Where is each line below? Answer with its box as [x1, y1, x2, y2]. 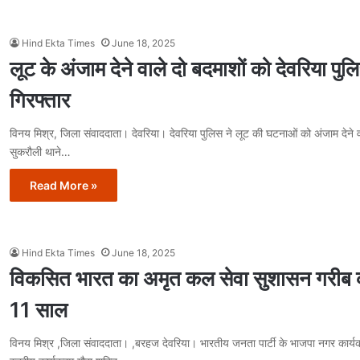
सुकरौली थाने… [10, 144, 71, 158]
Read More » [30, 178, 97, 192]
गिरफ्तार [10, 87, 70, 112]
